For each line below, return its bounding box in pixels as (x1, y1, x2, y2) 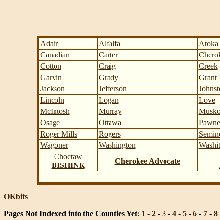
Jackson (40, 84, 65, 93)
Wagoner (40, 141, 68, 149)
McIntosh (40, 107, 70, 115)
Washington (98, 141, 136, 149)
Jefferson (98, 84, 127, 93)
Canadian (40, 51, 70, 59)
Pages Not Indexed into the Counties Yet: (4, 209, 141, 218)
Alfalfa (98, 39, 120, 48)
